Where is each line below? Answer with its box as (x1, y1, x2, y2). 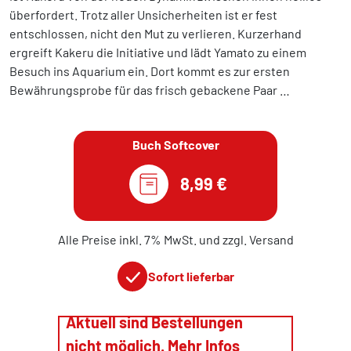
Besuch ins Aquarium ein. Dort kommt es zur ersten (9, 63, 290, 78)
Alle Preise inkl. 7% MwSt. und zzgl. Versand (57, 232, 294, 247)
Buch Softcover (132, 137, 219, 152)
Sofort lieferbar (148, 269, 234, 284)
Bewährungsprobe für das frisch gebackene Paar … (9, 82, 290, 97)
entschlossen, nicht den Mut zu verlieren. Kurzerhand (9, 26, 302, 41)
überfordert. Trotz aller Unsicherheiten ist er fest (9, 7, 277, 22)
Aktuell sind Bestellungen (66, 312, 243, 331)
